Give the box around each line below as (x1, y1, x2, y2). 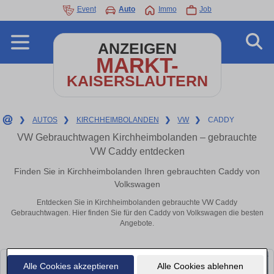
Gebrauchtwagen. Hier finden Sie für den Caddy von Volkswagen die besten (10, 209, 264, 218)
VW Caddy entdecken (89, 146, 185, 157)
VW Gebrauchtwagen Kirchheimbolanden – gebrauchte (17, 132, 257, 143)
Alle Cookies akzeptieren (23, 261, 119, 271)
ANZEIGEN (97, 40, 177, 57)
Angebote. (120, 219, 154, 228)
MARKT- (95, 53, 179, 77)
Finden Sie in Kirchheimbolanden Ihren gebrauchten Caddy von (14, 166, 260, 176)
